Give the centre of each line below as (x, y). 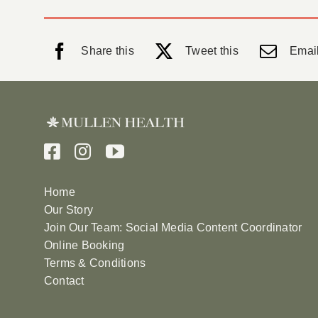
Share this (108, 51)
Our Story (68, 210)
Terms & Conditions (95, 263)
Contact (64, 281)
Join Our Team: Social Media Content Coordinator (173, 228)
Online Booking (84, 246)
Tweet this (212, 51)
